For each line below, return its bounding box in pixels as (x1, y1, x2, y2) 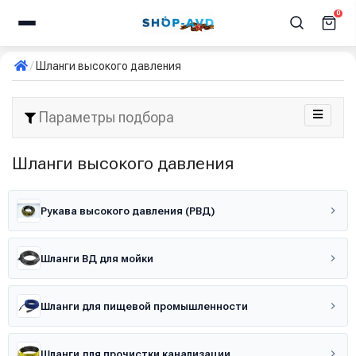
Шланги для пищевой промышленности (41, 300, 248, 312)
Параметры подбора (36, 109, 174, 126)
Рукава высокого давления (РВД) (41, 204, 215, 217)
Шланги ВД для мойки (41, 252, 153, 265)
